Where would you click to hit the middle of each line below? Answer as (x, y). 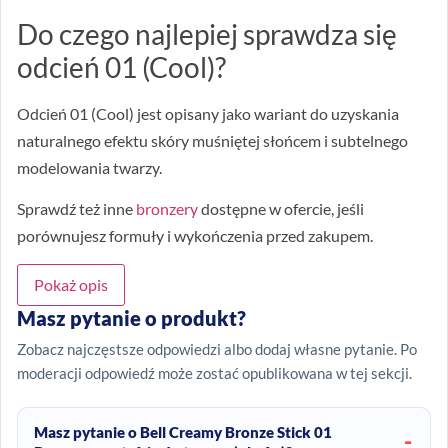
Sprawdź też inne (76, 209)
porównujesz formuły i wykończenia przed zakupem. (195, 236)
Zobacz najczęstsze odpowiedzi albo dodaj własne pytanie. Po (217, 348)
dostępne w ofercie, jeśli (281, 209)
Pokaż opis (71, 284)
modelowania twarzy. (89, 167)
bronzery (167, 209)
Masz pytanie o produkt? (131, 317)
